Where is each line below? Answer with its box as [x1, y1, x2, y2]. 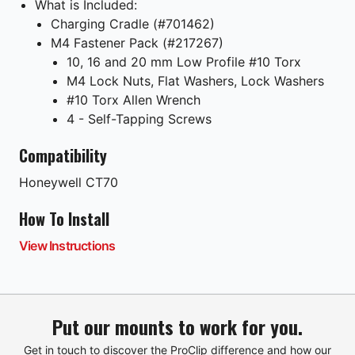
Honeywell [19, 174, 82, 190]
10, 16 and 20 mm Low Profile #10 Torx [67, 53, 301, 70]
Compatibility [19, 143, 107, 167]
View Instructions [19, 237, 116, 254]
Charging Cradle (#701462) [51, 15, 215, 32]
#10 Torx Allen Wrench [67, 91, 200, 108]
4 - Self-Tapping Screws [67, 110, 212, 127]
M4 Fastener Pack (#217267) [51, 34, 223, 51]
